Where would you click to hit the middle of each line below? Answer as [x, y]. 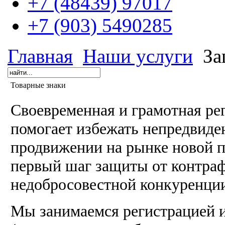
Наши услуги [138, 56]
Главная [40, 56]
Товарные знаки [38, 85]
